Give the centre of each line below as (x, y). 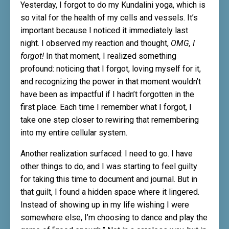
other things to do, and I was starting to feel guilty (109, 166)
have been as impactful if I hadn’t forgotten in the (107, 94)
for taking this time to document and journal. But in (109, 179)
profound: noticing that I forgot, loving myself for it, (111, 69)
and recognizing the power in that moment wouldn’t (111, 82)
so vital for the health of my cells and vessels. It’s (109, 18)
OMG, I (183, 43)
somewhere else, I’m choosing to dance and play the (114, 217)
